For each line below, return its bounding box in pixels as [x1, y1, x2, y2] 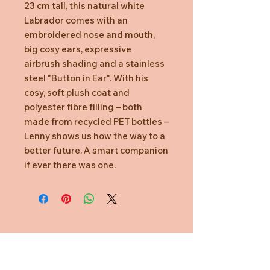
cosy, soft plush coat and [24, 86, 130, 98]
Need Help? [57, 239, 136, 257]
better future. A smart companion [24, 144, 168, 156]
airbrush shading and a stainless [24, 57, 165, 69]
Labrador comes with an [24, 14, 128, 26]
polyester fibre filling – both [24, 101, 142, 113]
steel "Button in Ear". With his [24, 72, 148, 84]
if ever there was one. [24, 159, 116, 171]
